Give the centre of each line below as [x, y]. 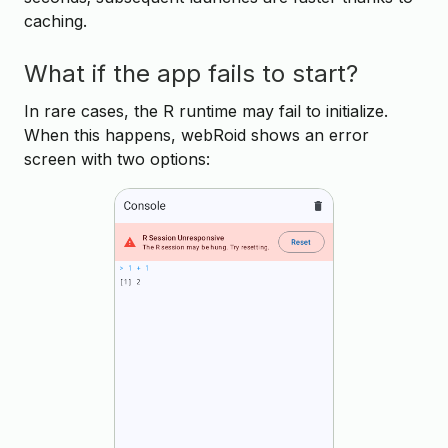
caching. [55, 20]
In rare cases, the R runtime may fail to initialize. [206, 110]
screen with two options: [117, 158]
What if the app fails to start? [191, 73]
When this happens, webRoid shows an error [196, 134]
